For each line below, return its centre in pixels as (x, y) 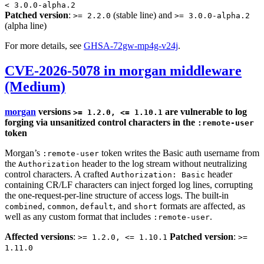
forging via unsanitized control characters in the (101, 122)
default (97, 206)
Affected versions (39, 236)
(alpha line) (26, 25)
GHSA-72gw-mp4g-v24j (131, 45)
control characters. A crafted (58, 174)
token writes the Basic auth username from (179, 153)
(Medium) (35, 86)
